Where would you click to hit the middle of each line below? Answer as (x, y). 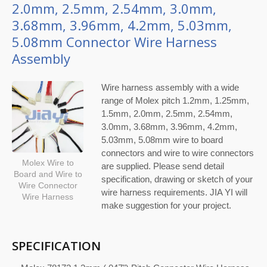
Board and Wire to (48, 174)
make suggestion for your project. (166, 205)
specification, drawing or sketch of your (177, 179)
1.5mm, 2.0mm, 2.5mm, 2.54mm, (167, 114)
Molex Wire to (48, 163)
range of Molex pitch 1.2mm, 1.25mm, (175, 100)
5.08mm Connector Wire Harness (114, 42)
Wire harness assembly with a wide (170, 87)
